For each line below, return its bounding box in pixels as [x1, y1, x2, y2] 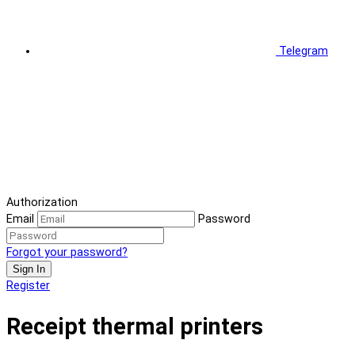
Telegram [279, 44, 328, 58]
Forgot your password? [6, 246, 128, 260]
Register [6, 279, 50, 293]
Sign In [13, 263, 45, 276]
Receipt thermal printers [6, 312, 263, 340]
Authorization [6, 196, 78, 210]
